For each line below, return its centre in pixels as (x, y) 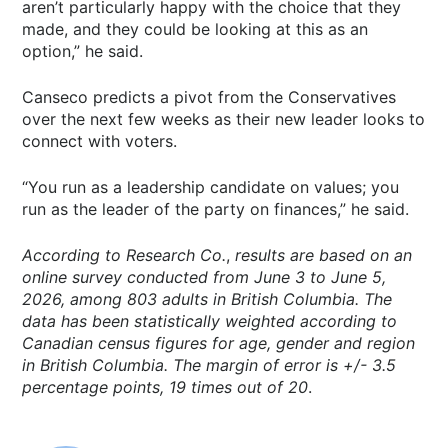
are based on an (351, 255)
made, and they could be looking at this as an (195, 29)
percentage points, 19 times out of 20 (165, 387)
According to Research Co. (124, 255)
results (258, 255)
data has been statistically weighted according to (210, 321)
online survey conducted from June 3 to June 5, (204, 277)
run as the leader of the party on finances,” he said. (216, 209)
